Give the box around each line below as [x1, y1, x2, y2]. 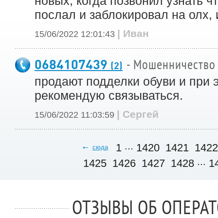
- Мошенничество [127, 58, 216, 73]
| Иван [117, 28, 149, 39]
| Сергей [117, 109, 159, 120]
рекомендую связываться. [35, 89, 183, 102]
